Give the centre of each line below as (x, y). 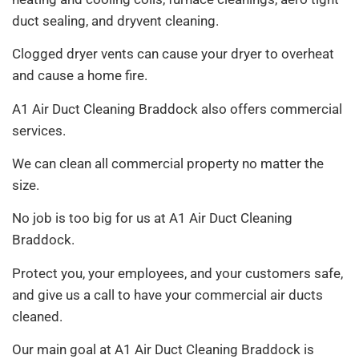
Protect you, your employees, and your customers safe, (177, 273)
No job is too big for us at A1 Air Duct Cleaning (152, 218)
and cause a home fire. (80, 76)
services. (39, 130)
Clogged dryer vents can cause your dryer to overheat (173, 54)
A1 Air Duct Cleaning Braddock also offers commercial (177, 109)
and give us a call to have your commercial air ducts (167, 294)
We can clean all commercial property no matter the (168, 163)
